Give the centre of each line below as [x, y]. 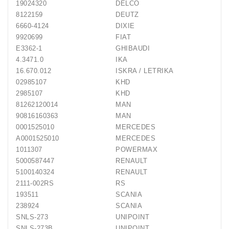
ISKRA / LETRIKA [145, 71]
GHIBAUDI [133, 48]
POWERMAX [136, 150]
